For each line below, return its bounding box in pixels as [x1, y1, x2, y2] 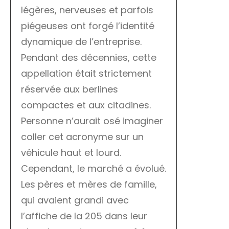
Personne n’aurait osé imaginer [21, 114, 163, 128]
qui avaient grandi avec [21, 194, 129, 207]
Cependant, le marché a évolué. [21, 162, 166, 175]
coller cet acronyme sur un [21, 130, 144, 144]
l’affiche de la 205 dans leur [21, 210, 147, 223]
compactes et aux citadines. [21, 99, 151, 112]
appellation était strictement [21, 67, 152, 80]
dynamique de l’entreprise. [21, 35, 142, 49]
